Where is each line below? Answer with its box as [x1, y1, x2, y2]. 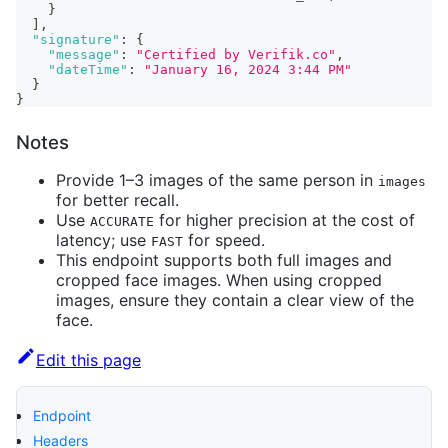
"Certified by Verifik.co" [136, 47, 336, 62]
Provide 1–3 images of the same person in [56, 170, 378, 190]
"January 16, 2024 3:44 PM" [144, 62, 352, 77]
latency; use [56, 230, 151, 250]
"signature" [32, 32, 120, 47]
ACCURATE [90, 214, 154, 229]
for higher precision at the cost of [154, 210, 415, 230]
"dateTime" [48, 62, 128, 77]
